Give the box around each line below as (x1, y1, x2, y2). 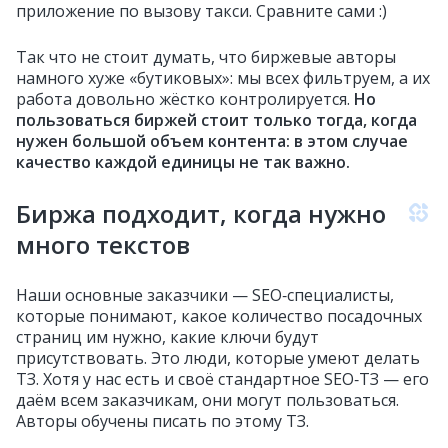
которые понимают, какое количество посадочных (16, 305, 422, 328)
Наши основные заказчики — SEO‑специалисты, (16, 284, 394, 307)
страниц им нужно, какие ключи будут (16, 326, 319, 349)
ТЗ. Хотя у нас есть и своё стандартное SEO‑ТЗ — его (16, 368, 429, 391)
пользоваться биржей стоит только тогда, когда (16, 109, 417, 132)
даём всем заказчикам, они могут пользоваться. (16, 389, 399, 412)
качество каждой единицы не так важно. (16, 151, 350, 174)
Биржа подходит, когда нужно (16, 197, 386, 231)
